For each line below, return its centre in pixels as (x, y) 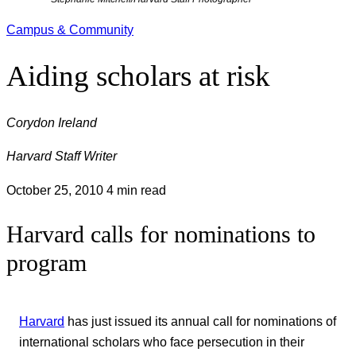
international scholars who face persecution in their (162, 341)
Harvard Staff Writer (62, 156)
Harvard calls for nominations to (161, 234)
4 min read (136, 190)
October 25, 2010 (56, 190)
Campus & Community (70, 29)
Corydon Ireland (52, 122)
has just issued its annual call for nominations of (200, 321)
